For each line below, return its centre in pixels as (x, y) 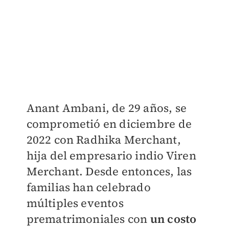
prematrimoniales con (88, 219)
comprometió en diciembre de (109, 123)
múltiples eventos (75, 203)
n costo (177, 219)
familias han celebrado (88, 187)
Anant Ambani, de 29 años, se (107, 108)
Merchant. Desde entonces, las (109, 171)
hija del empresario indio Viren (111, 155)
